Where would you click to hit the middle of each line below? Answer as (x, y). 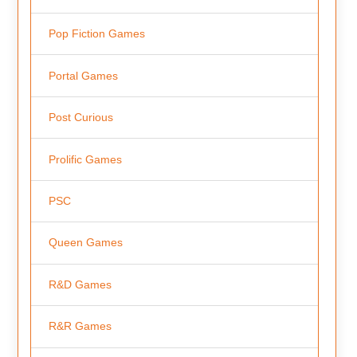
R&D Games (80, 284)
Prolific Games (85, 159)
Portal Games (83, 75)
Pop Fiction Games (96, 34)
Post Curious (80, 118)
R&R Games (80, 326)
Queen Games (85, 243)
